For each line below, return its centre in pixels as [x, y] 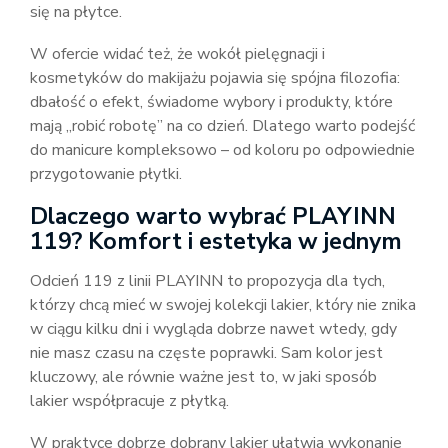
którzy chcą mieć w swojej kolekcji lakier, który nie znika [223, 305]
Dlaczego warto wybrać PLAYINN [213, 216]
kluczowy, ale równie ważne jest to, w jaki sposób [203, 377]
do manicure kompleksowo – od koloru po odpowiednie [222, 150]
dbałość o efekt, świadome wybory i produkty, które [211, 102]
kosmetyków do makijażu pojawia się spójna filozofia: [215, 78]
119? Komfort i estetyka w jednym [216, 241]
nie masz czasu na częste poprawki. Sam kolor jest [206, 353]
